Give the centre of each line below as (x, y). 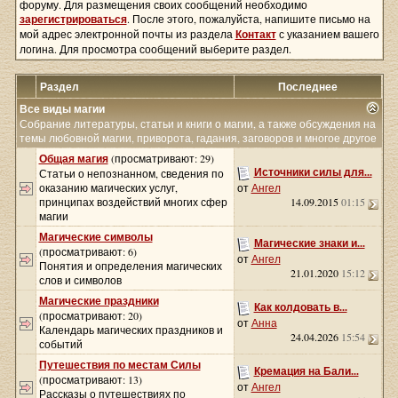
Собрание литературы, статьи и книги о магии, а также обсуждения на (197, 123)
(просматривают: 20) (90, 315)
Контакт (255, 34)
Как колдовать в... (300, 307)
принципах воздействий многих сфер (133, 202)
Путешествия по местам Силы (119, 365)
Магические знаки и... (309, 243)
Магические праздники (99, 301)
